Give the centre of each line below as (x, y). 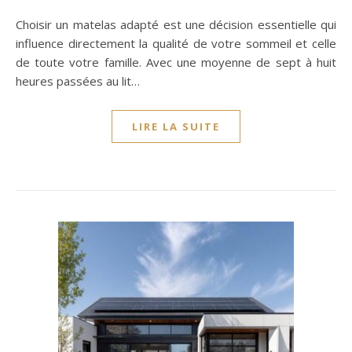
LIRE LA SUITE (176, 126)
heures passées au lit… (78, 81)
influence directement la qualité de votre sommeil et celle (176, 43)
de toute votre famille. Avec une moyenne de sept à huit (176, 62)
